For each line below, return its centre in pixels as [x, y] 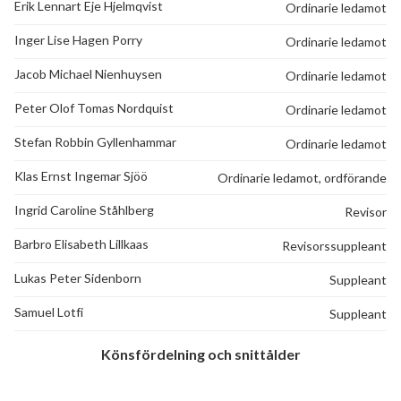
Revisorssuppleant [334, 245]
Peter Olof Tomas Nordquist [94, 107]
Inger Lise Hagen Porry [78, 39]
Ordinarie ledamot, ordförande [302, 177]
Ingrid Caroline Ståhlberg [84, 209]
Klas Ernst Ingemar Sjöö [81, 175]
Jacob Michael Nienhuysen [88, 73]
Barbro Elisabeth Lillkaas [81, 243]
